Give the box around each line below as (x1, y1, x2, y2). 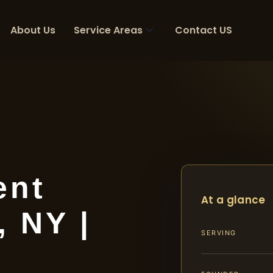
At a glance (201, 193, 266, 207)
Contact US (175, 23, 232, 37)
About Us (10, 23, 55, 37)
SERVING (201, 229, 236, 238)
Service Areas (74, 23, 143, 37)
